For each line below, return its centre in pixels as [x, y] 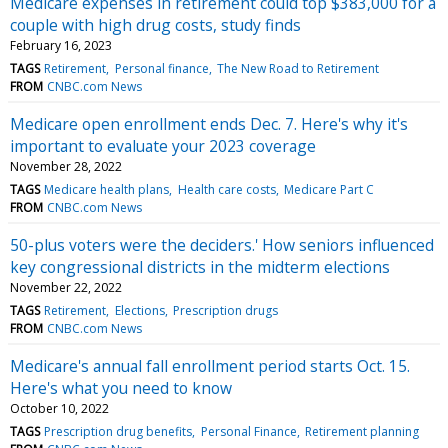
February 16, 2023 [61, 45]
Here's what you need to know [121, 387]
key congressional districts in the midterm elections [200, 266]
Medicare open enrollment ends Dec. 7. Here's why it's [209, 123]
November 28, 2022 [66, 166]
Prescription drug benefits [118, 431]
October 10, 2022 [59, 408]
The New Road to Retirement [297, 68]
